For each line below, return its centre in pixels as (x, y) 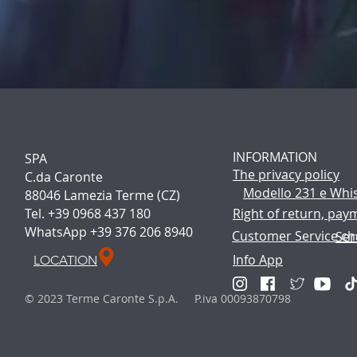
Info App (258, 260)
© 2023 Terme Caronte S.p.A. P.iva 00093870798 (157, 298)
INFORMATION (275, 157)
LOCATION (65, 260)
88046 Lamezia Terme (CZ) (102, 195)
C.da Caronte (64, 177)
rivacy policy (303, 175)
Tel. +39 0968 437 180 (88, 214)
